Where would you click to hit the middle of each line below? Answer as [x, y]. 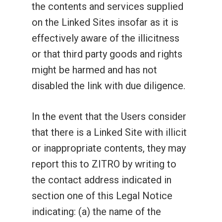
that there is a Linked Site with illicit [109, 132]
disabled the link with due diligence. [109, 86]
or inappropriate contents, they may [109, 148]
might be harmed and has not [94, 70]
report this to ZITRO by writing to [104, 164]
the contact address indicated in [102, 180]
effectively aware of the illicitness [106, 38]
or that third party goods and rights [107, 54]
